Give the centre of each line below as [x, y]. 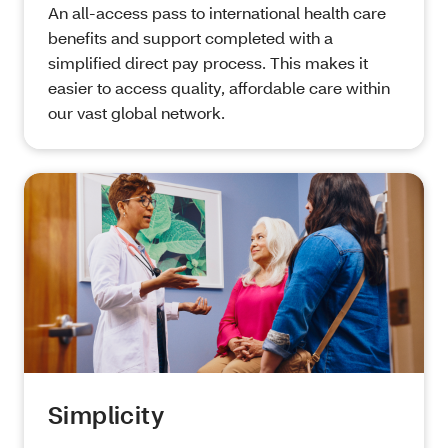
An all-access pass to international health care [217, 13]
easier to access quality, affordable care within [219, 88]
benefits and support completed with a [190, 38]
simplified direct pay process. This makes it [208, 63]
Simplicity [106, 415]
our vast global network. [136, 113]
